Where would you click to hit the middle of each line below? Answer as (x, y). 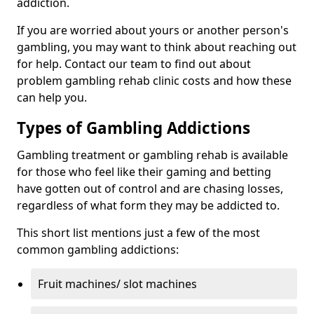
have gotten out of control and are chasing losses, (150, 189)
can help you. (52, 98)
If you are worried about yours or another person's (153, 30)
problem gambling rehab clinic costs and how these (154, 81)
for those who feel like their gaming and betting (144, 172)
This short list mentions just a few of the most (138, 233)
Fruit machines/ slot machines (119, 284)
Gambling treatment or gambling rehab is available (152, 155)
